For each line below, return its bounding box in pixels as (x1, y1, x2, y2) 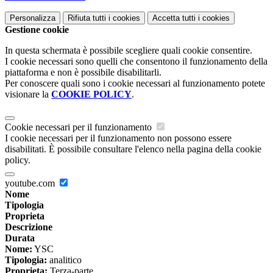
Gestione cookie (5, 24, 69, 35)
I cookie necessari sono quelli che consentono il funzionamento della (5, 56, 268, 67)
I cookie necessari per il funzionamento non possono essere (5, 133, 232, 144)
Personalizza (10, 13, 55, 23)
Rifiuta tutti (68, 13, 106, 23)
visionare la (5, 89, 51, 100)
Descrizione (5, 222, 52, 233)
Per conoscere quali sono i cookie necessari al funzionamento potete (5, 78, 265, 89)
